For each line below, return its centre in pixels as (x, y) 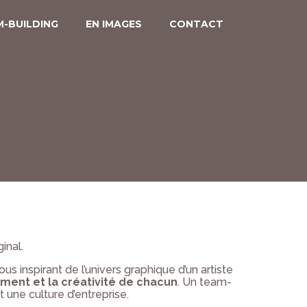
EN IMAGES (114, 24)
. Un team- (205, 282)
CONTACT (196, 24)
